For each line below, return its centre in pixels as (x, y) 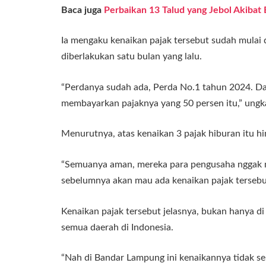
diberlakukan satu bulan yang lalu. (132, 57)
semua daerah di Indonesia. (117, 227)
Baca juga (83, 10)
